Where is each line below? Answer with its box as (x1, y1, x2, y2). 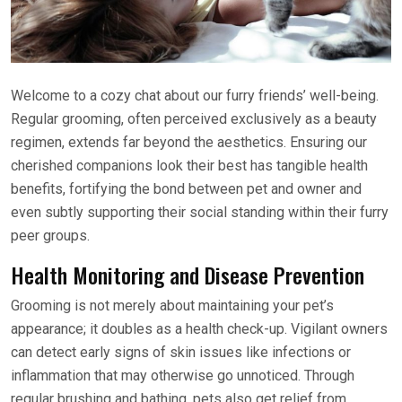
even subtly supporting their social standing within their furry (11, 203, 389, 221)
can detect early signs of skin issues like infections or (11, 343, 351, 361)
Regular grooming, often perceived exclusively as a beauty (11, 109, 377, 127)
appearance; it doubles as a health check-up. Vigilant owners (11, 319, 388, 337)
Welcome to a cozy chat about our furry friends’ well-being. (11, 86, 379, 104)
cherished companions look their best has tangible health (11, 156, 368, 174)
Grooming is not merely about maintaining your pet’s (11, 296, 334, 314)
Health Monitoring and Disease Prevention (11, 258, 364, 291)
